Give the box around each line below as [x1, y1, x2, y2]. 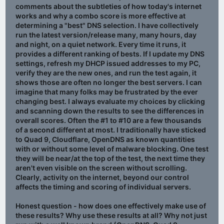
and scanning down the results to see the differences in [15, 106, 204, 115]
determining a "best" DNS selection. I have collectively [15, 21, 198, 30]
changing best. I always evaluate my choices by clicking [15, 97, 205, 106]
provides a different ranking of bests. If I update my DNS [15, 49, 204, 58]
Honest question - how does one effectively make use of [15, 201, 206, 210]
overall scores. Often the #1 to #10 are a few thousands [15, 116, 201, 125]
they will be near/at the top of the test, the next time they [15, 154, 205, 163]
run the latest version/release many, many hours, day [15, 30, 196, 39]
